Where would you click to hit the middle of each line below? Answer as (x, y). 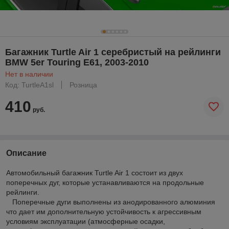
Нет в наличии (29, 74)
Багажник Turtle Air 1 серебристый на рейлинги (113, 52)
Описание (26, 153)
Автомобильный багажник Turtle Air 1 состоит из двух (95, 173)
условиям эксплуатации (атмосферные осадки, (86, 221)
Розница (83, 85)
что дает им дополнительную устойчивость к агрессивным (104, 211)
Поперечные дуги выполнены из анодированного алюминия (111, 202)
